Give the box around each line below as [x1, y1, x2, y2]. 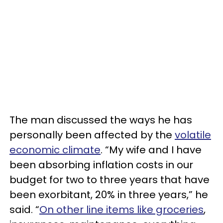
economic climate [9, 143, 101, 157]
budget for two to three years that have [9, 173, 210, 187]
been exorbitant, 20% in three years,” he [9, 188, 208, 202]
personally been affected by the [9, 128, 175, 142]
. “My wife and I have [101, 143, 202, 157]
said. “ [9, 203, 39, 217]
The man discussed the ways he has [9, 113, 192, 127]
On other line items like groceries [39, 203, 204, 217]
